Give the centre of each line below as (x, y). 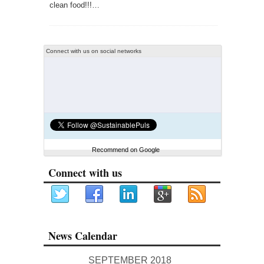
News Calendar (83, 236)
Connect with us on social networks (94, 51)
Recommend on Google (126, 150)
